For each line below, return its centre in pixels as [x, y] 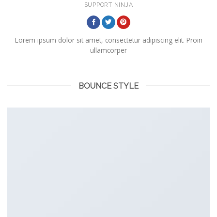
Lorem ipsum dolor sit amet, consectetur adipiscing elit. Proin [108, 40]
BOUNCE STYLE [108, 86]
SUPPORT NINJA [108, 5]
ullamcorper [108, 50]
